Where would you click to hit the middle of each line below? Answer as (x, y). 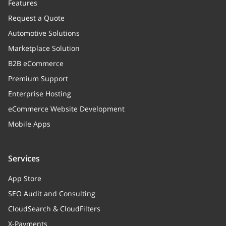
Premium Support (38, 78)
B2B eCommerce (36, 63)
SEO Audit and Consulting (52, 193)
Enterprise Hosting (40, 94)
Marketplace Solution (44, 48)
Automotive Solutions (44, 33)
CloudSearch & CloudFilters (54, 209)
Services (24, 158)
